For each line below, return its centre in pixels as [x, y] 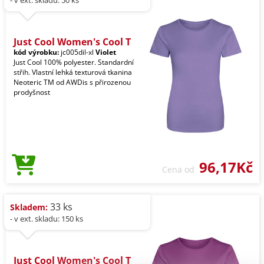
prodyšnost [32, 93]
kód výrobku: [36, 52]
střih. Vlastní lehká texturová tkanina [73, 72]
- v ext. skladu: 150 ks [47, 219]
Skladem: [29, 207]
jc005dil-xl [77, 52]
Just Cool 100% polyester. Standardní [74, 62]
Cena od [181, 170]
